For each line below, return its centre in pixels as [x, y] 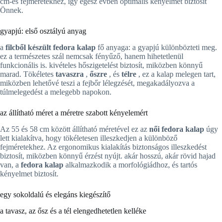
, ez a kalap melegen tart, [177, 74]
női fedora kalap [178, 129]
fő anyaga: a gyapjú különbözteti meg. [157, 48]
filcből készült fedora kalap [52, 48]
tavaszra [71, 74]
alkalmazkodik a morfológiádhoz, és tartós [131, 165]
